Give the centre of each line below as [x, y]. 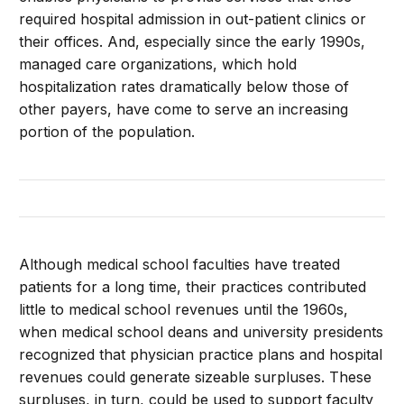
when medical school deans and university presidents [202, 332]
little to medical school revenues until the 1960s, [184, 309]
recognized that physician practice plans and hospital [201, 354]
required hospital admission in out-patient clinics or [193, 19]
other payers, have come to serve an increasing [184, 109]
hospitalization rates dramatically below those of [184, 87]
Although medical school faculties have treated [180, 264]
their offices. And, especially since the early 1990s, [193, 41]
